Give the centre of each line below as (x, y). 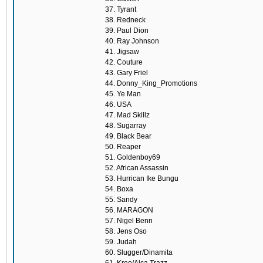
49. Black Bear (128, 136)
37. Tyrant (121, 9)
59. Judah (121, 242)
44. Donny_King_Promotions (151, 83)
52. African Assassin (137, 168)
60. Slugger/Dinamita (139, 252)
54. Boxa (119, 189)
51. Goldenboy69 (133, 157)
